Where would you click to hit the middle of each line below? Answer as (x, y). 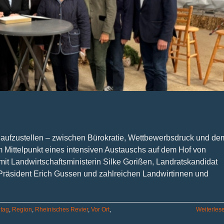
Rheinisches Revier (61, 209)
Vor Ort (100, 209)
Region (22, 209)
